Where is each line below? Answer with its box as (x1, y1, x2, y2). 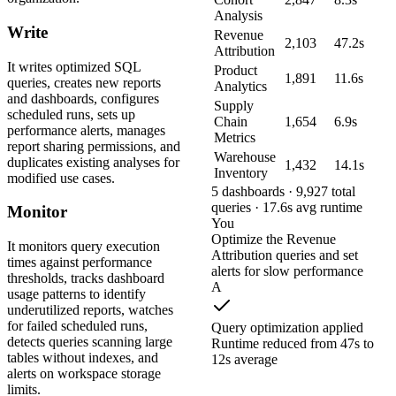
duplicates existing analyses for (7, 154, 179, 170)
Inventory (214, 164, 268, 180)
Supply (214, 97, 254, 113)
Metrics (214, 129, 255, 145)
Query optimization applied (211, 319, 363, 335)
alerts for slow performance (211, 263, 363, 278)
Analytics (214, 78, 267, 94)
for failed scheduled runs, (7, 318, 148, 334)
